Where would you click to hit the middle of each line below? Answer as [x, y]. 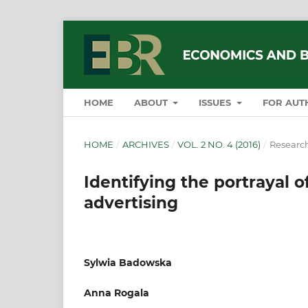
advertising [131, 202]
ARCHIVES [145, 144]
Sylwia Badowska [128, 262]
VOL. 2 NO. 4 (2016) [219, 144]
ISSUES [217, 102]
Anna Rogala [117, 293]
